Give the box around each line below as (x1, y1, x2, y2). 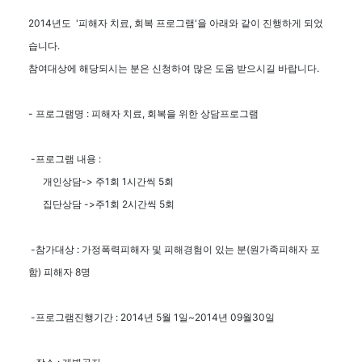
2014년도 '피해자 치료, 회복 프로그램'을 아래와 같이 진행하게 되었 (28, 17, 323, 29)
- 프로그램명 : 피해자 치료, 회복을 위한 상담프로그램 (28, 107, 259, 120)
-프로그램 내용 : (28, 153, 103, 165)
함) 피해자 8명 (28, 266, 93, 278)
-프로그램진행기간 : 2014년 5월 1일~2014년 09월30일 (28, 311, 277, 323)
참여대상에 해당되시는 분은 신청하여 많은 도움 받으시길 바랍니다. (28, 62, 319, 74)
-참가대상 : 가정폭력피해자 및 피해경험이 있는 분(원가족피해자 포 (28, 243, 320, 255)
